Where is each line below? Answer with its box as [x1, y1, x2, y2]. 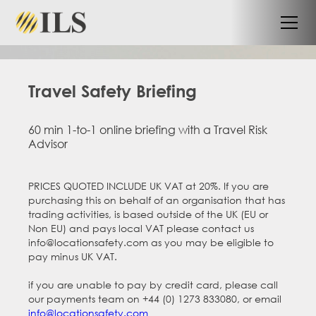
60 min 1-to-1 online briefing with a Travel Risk [28, 122, 267, 137]
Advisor [28, 136, 68, 151]
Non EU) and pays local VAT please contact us [28, 221, 254, 235]
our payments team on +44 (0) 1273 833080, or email [28, 292, 281, 305]
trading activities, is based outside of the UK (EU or [28, 207, 268, 221]
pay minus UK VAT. [28, 250, 117, 263]
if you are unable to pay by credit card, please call [28, 278, 278, 291]
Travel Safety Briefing [28, 81, 197, 101]
